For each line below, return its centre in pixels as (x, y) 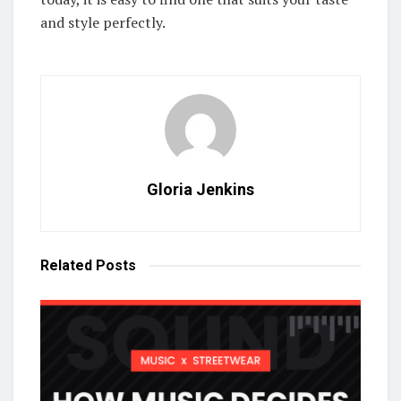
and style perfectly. (103, 23)
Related (66, 266)
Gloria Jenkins (200, 190)
